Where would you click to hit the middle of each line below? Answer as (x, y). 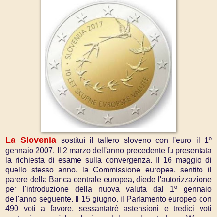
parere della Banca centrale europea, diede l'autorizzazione (108, 180)
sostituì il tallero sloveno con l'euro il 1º (134, 140)
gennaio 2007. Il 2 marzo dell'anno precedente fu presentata (108, 151)
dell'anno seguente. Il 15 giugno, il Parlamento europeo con (108, 199)
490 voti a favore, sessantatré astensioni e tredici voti (108, 209)
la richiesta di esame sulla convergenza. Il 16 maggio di (108, 160)
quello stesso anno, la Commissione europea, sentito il (108, 170)
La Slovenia (31, 140)
